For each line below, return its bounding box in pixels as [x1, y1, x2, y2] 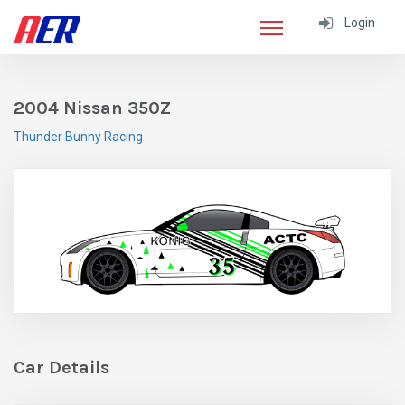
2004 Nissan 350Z [14, 98, 171, 118]
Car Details [14, 357, 109, 379]
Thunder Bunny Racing [14, 129, 143, 144]
